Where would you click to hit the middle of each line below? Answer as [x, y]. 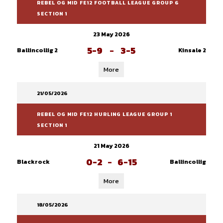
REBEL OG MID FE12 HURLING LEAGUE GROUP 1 [104, 114]
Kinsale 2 [192, 50]
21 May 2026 [111, 146]
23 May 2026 [111, 34]
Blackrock [33, 162]
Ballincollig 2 [37, 50]
